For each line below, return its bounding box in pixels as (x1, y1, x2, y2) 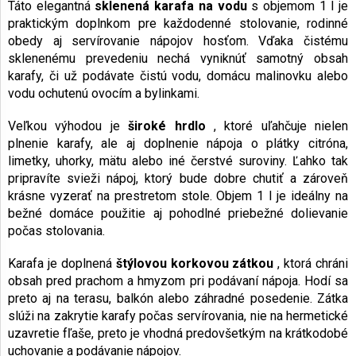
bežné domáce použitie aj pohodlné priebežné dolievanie (8, 206, 348, 222)
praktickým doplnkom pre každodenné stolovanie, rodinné (8, 16, 348, 32)
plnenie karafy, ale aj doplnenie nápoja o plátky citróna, (8, 136, 348, 152)
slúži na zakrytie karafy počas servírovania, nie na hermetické (8, 308, 348, 324)
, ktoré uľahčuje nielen (205, 118, 348, 134)
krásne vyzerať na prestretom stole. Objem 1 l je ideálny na (8, 188, 348, 204)
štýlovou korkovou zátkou (115, 256, 274, 272)
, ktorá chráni (273, 256, 348, 272)
